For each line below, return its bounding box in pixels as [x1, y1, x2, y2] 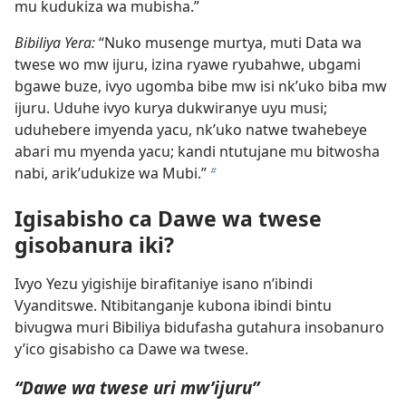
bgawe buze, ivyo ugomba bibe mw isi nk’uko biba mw [14, 76, 387, 97]
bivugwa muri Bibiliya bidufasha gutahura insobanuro [14, 316, 384, 337]
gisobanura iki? [14, 229, 174, 259]
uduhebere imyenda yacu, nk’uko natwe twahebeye [14, 120, 367, 140]
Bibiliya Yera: [14, 33, 95, 53]
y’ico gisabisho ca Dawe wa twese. [14, 338, 248, 359]
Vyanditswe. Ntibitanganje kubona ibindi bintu [14, 295, 332, 315]
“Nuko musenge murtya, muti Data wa [95, 33, 362, 53]
